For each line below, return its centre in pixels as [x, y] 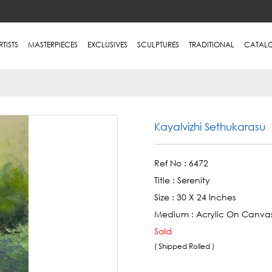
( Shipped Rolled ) [185, 246]
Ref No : [172, 163]
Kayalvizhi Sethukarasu [210, 126]
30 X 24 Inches [206, 197]
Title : [166, 180]
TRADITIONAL [211, 44]
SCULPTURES [158, 44]
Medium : [175, 214]
